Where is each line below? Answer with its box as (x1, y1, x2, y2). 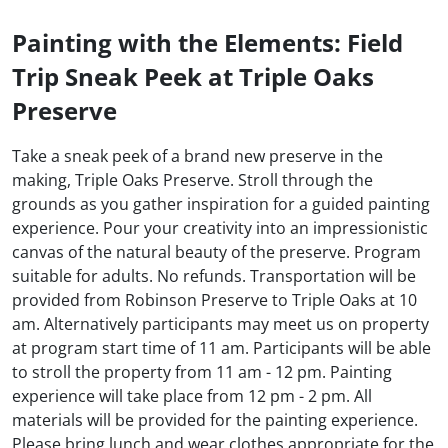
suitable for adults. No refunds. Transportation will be (12, 265, 416, 288)
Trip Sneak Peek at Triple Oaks (12, 60, 374, 94)
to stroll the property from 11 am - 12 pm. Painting (12, 361, 392, 384)
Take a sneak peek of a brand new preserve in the (12, 145, 383, 168)
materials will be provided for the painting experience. (12, 409, 418, 432)
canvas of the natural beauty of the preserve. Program (12, 241, 421, 264)
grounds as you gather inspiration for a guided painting (12, 193, 430, 216)
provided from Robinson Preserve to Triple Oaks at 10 (12, 289, 417, 312)
